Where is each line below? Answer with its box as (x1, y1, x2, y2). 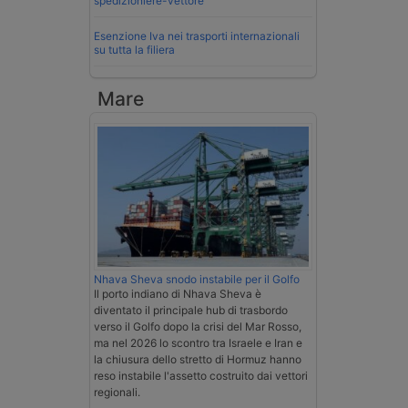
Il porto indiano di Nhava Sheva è (94, 287, 261, 301)
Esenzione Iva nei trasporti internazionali (94, 28, 300, 43)
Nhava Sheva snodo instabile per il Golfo (94, 272, 300, 287)
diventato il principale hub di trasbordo (94, 303, 288, 318)
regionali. (94, 385, 140, 400)
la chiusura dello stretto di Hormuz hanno (94, 352, 301, 367)
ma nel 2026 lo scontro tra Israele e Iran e (94, 336, 302, 351)
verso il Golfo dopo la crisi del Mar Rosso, (94, 320, 301, 334)
